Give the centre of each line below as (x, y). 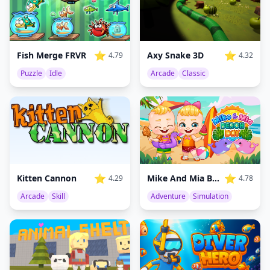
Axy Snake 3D (175, 55)
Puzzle (31, 73)
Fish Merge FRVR (52, 55)
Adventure (168, 196)
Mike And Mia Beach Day (216, 178)
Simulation (211, 196)
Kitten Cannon (47, 178)
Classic (194, 73)
